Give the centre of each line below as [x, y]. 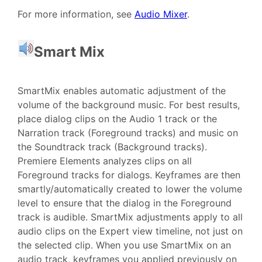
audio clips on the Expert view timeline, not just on [130, 231]
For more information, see [76, 14]
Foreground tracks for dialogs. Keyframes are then [129, 175]
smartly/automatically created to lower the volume [130, 189]
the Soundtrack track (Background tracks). [112, 147]
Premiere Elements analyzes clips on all [105, 161]
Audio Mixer [161, 14]
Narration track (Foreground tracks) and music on [128, 133]
